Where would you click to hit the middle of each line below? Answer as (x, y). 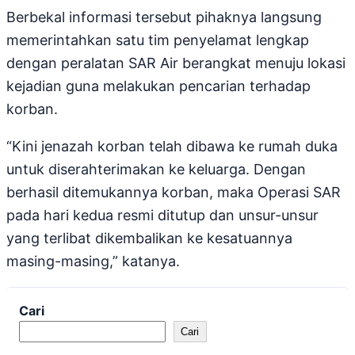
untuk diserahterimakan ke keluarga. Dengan (156, 170)
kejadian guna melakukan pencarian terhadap (158, 86)
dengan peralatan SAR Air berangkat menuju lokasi (176, 63)
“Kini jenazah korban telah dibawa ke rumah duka (172, 147)
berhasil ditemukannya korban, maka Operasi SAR (174, 193)
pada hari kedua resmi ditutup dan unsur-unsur (162, 216)
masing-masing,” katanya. (93, 261)
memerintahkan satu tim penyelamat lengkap (158, 40)
